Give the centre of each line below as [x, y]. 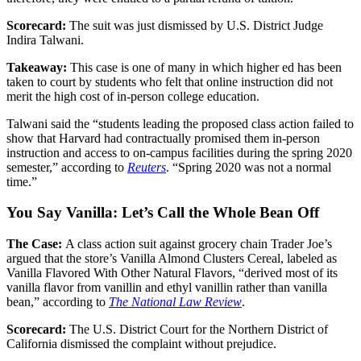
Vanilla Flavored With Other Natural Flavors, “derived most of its [172, 272]
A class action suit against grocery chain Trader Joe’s [199, 243]
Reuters [147, 167]
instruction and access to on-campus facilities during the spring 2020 [179, 152]
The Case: [36, 243]
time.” [22, 181]
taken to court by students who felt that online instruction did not [170, 81]
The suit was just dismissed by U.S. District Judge [196, 25]
